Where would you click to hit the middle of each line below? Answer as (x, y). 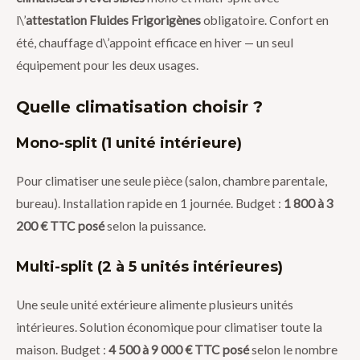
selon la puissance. (155, 226)
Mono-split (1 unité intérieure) (129, 143)
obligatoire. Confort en (265, 20)
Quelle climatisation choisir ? (139, 107)
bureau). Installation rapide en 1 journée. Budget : (150, 204)
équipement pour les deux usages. (107, 65)
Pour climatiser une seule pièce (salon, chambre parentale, (172, 181)
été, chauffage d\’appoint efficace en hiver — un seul (155, 43)
